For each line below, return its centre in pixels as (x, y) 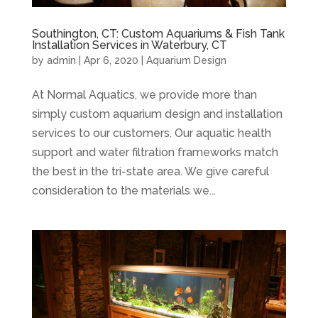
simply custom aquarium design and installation (157, 114)
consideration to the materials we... (124, 190)
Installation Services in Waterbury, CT (129, 45)
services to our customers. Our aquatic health (151, 133)
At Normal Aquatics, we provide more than (144, 94)
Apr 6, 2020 (111, 60)
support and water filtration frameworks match (155, 152)
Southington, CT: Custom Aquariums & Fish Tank (158, 33)
